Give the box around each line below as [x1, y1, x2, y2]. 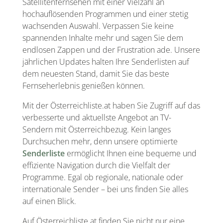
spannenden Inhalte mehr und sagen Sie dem [22, 32, 183, 43]
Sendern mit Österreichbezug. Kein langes [22, 123, 171, 135]
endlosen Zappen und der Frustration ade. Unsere [22, 44, 200, 55]
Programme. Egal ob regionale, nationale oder [22, 171, 183, 183]
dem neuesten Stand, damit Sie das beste [22, 68, 169, 79]
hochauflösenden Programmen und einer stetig [22, 8, 188, 19]
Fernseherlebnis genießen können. [22, 80, 145, 91]
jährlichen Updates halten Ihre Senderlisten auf [22, 56, 189, 67]
